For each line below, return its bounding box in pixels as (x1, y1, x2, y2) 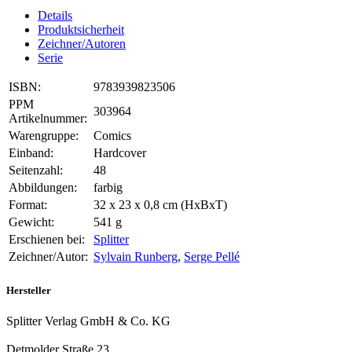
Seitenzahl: (9, 163, 63, 178)
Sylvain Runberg (93, 250, 178, 264)
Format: (9, 198, 47, 212)
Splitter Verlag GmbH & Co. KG (6, 313, 170, 328)
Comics (93, 129, 131, 143)
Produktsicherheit (38, 23, 124, 37)
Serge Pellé (184, 250, 240, 264)
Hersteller (6, 284, 51, 296)
